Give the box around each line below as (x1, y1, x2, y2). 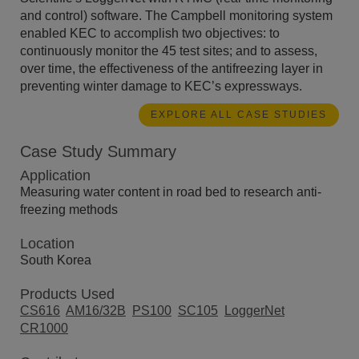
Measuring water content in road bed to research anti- (20, 184, 321, 199)
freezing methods (20, 202, 118, 216)
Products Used (20, 285, 115, 302)
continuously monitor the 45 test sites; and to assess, (20, 43, 317, 58)
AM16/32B (66, 303, 126, 317)
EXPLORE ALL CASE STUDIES (151, 108, 327, 120)
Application (20, 167, 91, 184)
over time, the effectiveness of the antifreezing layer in (20, 61, 323, 75)
